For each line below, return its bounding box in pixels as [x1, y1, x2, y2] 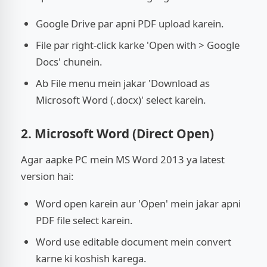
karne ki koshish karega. [36, 251, 147, 265]
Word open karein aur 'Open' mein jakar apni [36, 196, 241, 210]
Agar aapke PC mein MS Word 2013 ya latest [21, 152, 225, 166]
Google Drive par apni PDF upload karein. [36, 16, 224, 30]
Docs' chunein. [36, 54, 103, 69]
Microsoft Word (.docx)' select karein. [36, 92, 206, 107]
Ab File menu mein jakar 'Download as [36, 76, 210, 90]
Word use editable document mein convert [36, 234, 231, 249]
